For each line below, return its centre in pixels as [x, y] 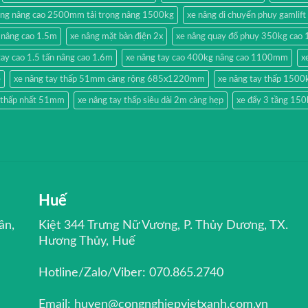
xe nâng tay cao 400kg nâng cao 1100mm [207, 57]
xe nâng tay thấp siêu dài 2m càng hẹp [151, 100]
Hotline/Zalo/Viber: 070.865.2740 [131, 273]
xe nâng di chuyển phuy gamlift [246, 15]
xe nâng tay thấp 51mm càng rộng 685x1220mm [109, 79]
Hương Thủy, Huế [87, 241]
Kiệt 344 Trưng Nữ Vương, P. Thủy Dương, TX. [164, 225]
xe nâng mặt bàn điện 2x [117, 36]
